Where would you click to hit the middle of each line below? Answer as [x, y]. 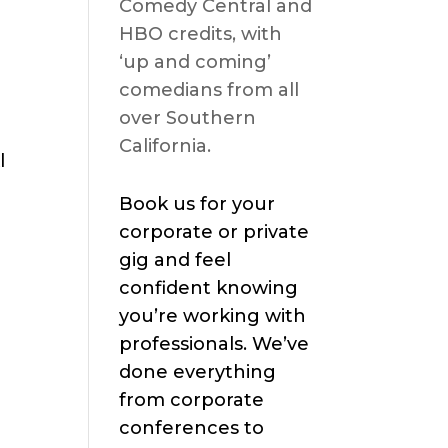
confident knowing [209, 288]
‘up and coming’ [195, 62]
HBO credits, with [201, 34]
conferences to [192, 428]
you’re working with [213, 316]
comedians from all [209, 90]
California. [165, 146]
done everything [198, 372]
